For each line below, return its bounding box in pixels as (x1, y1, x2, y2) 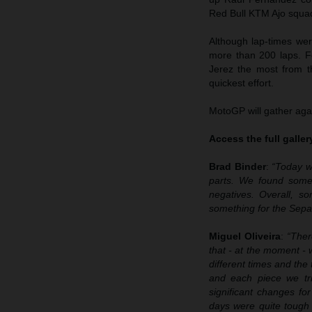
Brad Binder (209, 160, 266, 172)
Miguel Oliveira (209, 230, 281, 242)
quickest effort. (209, 77, 274, 88)
